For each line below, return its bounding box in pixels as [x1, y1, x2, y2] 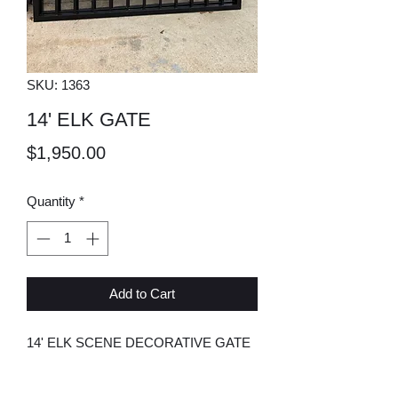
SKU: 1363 [27, 77, 90, 92]
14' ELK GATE [27, 108, 151, 131]
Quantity [27, 194, 76, 209]
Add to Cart [109, 285, 175, 301]
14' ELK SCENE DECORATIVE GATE [27, 334, 251, 350]
